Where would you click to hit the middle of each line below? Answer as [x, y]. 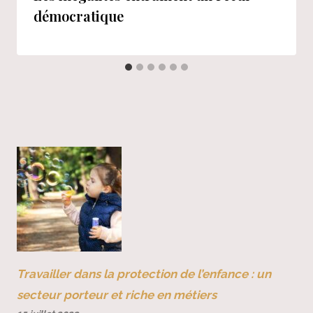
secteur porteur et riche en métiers [117, 294]
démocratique [79, 16]
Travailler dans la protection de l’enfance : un [144, 274]
